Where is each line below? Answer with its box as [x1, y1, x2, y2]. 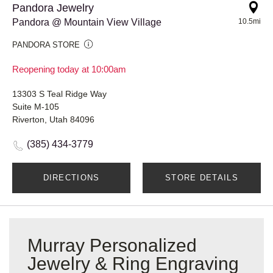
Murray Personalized [27, 235, 197, 255]
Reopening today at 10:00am [12, 63, 126, 74]
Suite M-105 [12, 101, 59, 112]
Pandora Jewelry [12, 1, 94, 14]
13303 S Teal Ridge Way [12, 88, 107, 99]
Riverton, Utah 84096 [12, 114, 94, 124]
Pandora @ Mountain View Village [12, 16, 161, 27]
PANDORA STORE [12, 40, 80, 49]
